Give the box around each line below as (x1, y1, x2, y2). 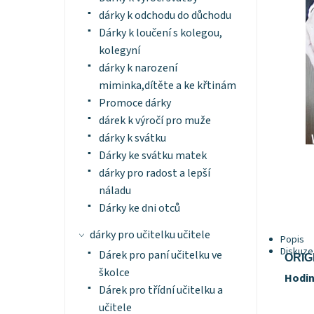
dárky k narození (98, 60, 177, 76)
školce (98, 265, 130, 281)
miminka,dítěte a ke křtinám (98, 78, 236, 94)
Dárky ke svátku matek (98, 148, 207, 164)
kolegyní (98, 43, 140, 59)
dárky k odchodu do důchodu (98, 8, 231, 24)
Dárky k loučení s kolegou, (98, 25, 222, 41)
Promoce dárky (98, 95, 171, 111)
